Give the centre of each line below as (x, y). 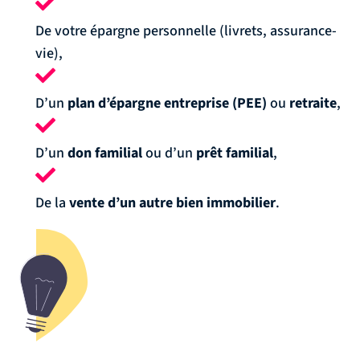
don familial (105, 153)
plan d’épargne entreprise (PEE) (167, 103)
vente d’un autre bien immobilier (172, 203)
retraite (313, 103)
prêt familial (235, 153)
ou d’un (169, 153)
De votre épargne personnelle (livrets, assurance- (186, 31)
